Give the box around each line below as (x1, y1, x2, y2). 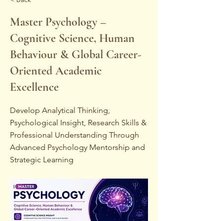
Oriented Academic (10, 64, 102, 78)
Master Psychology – (10, 15, 106, 29)
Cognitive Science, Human (10, 31, 135, 45)
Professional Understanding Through (10, 130, 139, 140)
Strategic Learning (10, 155, 74, 164)
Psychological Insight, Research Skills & (10, 118, 147, 127)
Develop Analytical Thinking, (10, 106, 110, 115)
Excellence (10, 80, 59, 94)
